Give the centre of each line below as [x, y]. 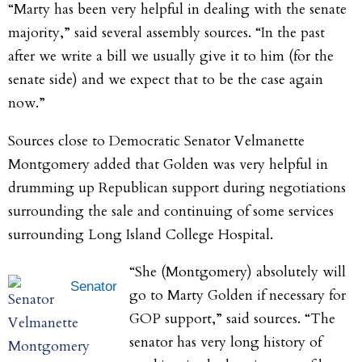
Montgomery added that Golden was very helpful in [168, 164]
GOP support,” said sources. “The [232, 319]
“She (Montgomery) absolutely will [238, 272]
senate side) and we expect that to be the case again [166, 80]
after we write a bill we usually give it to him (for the [171, 57]
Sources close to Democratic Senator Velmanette [156, 141]
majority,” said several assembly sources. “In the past [166, 33]
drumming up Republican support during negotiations [177, 187]
